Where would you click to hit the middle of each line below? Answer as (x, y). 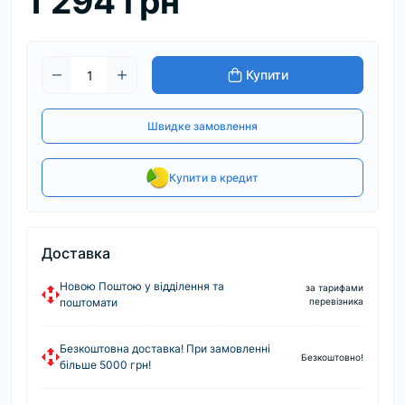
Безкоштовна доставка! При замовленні (165, 348)
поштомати (89, 302)
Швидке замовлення (202, 126)
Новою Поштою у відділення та (142, 286)
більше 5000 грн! (105, 365)
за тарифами (334, 287)
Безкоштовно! (332, 357)
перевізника (336, 301)
